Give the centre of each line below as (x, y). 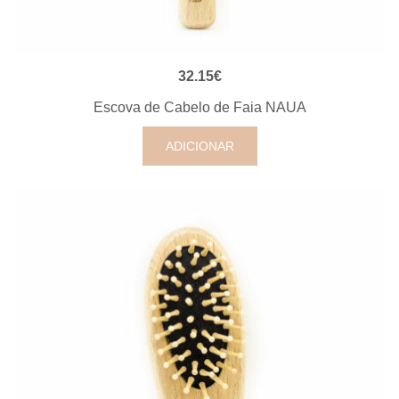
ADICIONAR (199, 146)
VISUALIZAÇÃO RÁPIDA (199, 74)
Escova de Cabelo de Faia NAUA (199, 107)
